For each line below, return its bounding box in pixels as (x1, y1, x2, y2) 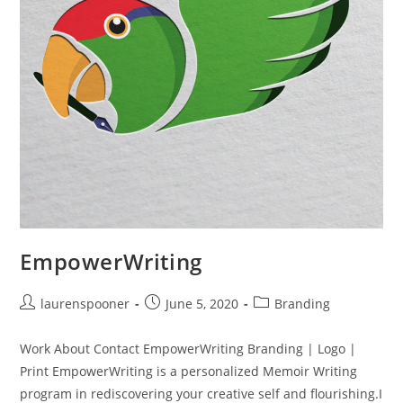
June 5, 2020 (166, 295, 239, 313)
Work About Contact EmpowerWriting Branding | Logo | (20, 340, 357, 358)
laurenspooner (40, 295, 130, 313)
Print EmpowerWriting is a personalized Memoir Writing (20, 363, 358, 381)
